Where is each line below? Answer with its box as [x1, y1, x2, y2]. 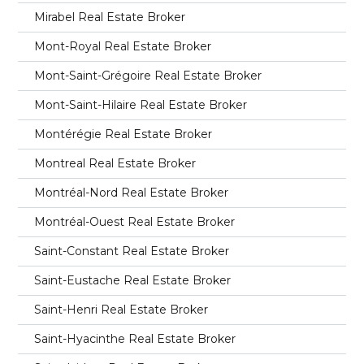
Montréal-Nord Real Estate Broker [34, 184, 229, 200]
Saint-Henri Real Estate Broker [34, 301, 209, 317]
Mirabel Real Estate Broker [34, 9, 186, 24]
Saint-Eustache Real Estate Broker [34, 272, 232, 288]
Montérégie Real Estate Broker [34, 126, 213, 141]
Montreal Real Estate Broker [34, 155, 197, 171]
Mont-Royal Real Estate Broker [34, 38, 212, 54]
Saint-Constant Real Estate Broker [34, 243, 230, 258]
